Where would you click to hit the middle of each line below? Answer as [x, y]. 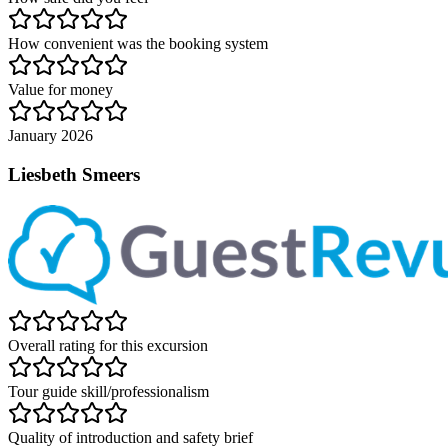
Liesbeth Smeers [74, 175]
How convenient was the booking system [138, 44]
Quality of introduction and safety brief [130, 437]
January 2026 [50, 136]
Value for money [60, 90]
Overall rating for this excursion [108, 345]
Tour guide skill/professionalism [108, 391]
